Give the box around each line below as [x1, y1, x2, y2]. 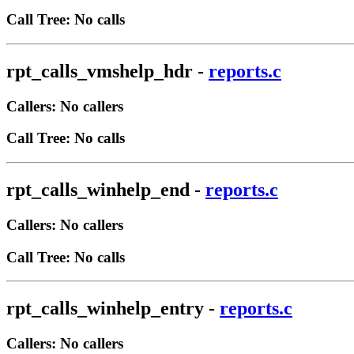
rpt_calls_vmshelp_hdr [6, 60, 193, 81]
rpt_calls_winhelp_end [6, 179, 190, 200]
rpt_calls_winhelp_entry [6, 298, 204, 319]
